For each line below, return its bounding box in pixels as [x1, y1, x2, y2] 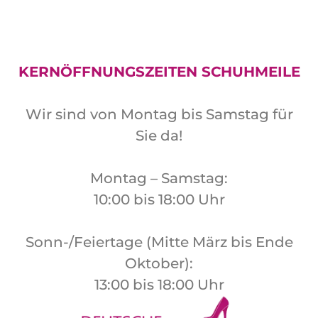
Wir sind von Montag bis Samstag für [25, 106, 293, 124]
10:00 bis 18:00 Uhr [93, 191, 225, 209]
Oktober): [125, 255, 193, 273]
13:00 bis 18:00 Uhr [94, 276, 224, 294]
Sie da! [136, 127, 182, 145]
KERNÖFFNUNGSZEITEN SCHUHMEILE [18, 63, 300, 81]
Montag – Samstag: [90, 170, 228, 187]
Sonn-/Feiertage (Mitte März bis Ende [25, 234, 293, 251]
